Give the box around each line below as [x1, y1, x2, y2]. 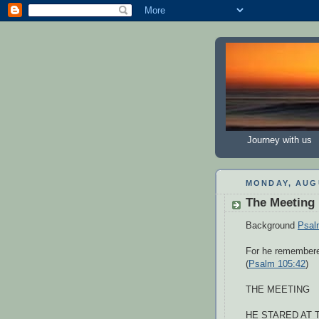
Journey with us [247, 135, 312, 145]
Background [246, 220, 298, 231]
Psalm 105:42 [249, 258, 305, 269]
